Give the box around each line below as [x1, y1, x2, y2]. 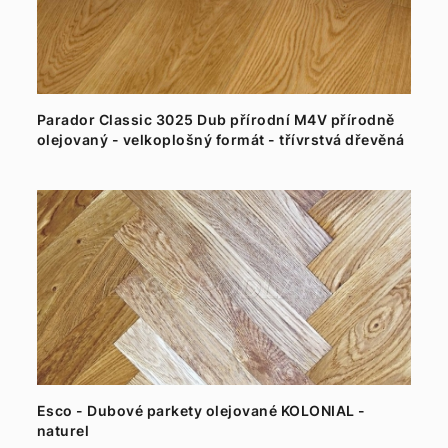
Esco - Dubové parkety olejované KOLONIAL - [36, 402, 366, 419]
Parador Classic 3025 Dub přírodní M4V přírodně [36, 111, 395, 128]
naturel [36, 422, 90, 439]
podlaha [36, 151, 97, 168]
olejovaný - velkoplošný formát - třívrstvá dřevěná [36, 131, 405, 148]
